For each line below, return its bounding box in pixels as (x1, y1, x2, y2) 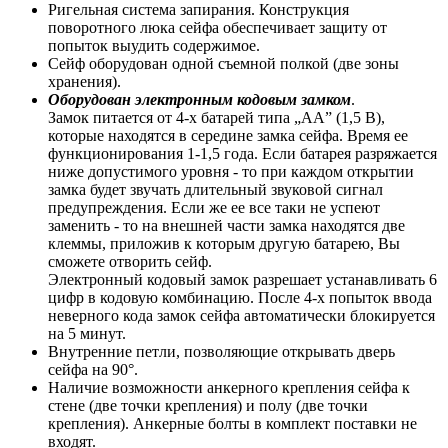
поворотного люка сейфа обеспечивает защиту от (48, 18, 387, 36)
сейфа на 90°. (48, 360, 138, 378)
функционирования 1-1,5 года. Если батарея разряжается (48, 144, 437, 162)
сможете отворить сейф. (48, 252, 212, 270)
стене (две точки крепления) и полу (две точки (48, 396, 368, 414)
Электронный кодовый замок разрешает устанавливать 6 (48, 270, 437, 288)
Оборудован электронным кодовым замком (48, 90, 351, 108)
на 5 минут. (48, 324, 126, 342)
